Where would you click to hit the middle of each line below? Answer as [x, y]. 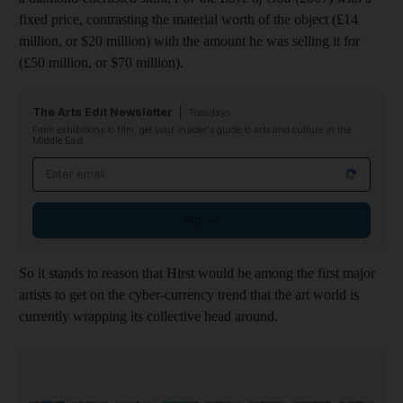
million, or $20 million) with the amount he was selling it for [189, 40]
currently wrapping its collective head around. [148, 316]
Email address [79, 166]
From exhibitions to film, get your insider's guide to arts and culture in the [192, 130]
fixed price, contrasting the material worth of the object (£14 [188, 19]
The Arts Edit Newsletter [103, 112]
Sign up [201, 219]
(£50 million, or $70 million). [101, 62]
